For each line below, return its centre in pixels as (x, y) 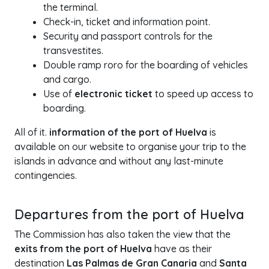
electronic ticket (113, 94)
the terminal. (71, 7)
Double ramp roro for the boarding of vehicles (146, 65)
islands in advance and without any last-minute (119, 161)
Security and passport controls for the (128, 36)
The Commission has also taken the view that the (122, 234)
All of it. (32, 132)
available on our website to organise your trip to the (130, 147)
